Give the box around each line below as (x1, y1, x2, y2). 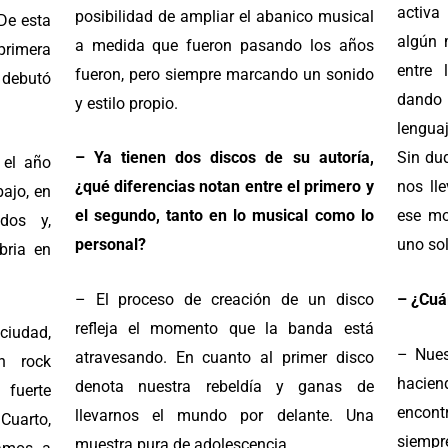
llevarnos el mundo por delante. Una (74, 406, 374, 426)
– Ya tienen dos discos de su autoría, (74, 148, 374, 168)
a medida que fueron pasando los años (74, 35, 374, 55)
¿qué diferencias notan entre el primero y (74, 177, 374, 197)
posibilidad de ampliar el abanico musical (74, 6, 374, 26)
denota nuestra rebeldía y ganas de (74, 377, 374, 397)
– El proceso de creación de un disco (74, 290, 374, 310)
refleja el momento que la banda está (74, 319, 374, 339)
